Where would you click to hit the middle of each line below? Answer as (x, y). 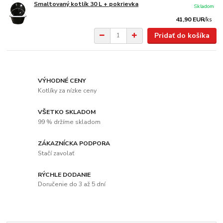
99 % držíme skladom (69, 122)
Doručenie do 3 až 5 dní (72, 184)
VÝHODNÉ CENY (62, 81)
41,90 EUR (190, 19)
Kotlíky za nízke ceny (67, 90)
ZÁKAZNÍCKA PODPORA (74, 143)
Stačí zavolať (56, 153)
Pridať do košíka (182, 35)
